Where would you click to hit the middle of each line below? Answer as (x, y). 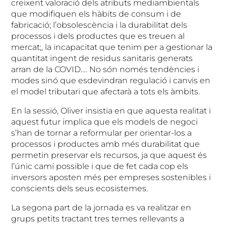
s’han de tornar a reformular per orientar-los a (102, 133)
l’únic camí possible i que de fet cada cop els (100, 166)
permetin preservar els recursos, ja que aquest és (109, 155)
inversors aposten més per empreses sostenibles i (111, 177)
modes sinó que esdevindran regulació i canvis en (111, 80)
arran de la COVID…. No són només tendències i (105, 69)
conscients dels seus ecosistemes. (80, 188)
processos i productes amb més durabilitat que (106, 144)
